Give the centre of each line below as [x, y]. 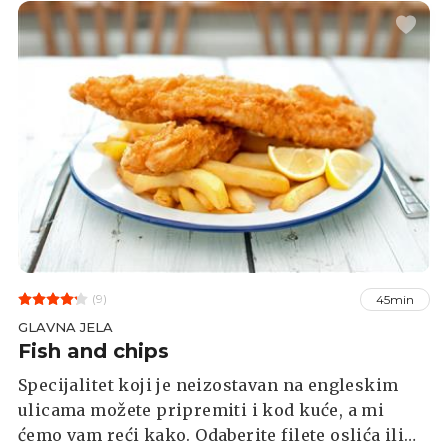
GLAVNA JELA [65, 326]
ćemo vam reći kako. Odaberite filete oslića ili [211, 434]
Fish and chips [93, 350]
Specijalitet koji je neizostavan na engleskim [208, 384]
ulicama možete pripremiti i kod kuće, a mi [201, 409]
